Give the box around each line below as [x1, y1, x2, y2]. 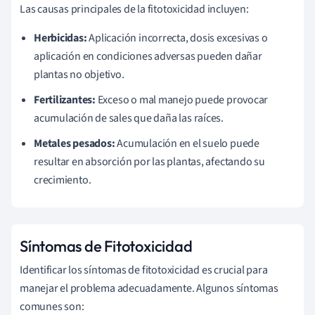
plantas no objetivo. [34, 66, 124, 82]
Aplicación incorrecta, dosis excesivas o [86, 30, 268, 46]
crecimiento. [34, 172, 91, 188]
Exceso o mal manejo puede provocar [95, 91, 269, 108]
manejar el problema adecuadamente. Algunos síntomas [20, 280, 278, 296]
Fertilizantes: [34, 91, 96, 108]
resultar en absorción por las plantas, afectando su [34, 153, 265, 169]
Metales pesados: [34, 135, 115, 151]
